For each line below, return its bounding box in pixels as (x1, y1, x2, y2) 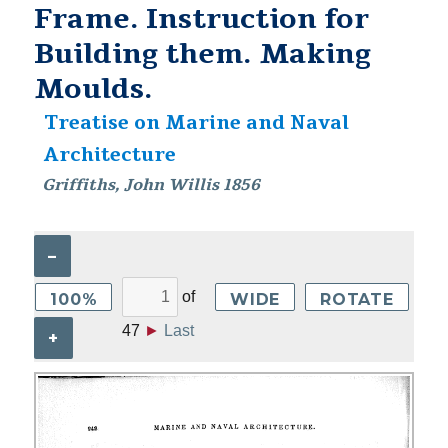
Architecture (43, 142, 176, 168)
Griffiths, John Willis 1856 (42, 174, 261, 196)
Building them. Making (34, 35, 372, 73)
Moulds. (34, 70, 154, 108)
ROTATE (320, 289, 394, 309)
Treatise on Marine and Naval (43, 110, 349, 136)
